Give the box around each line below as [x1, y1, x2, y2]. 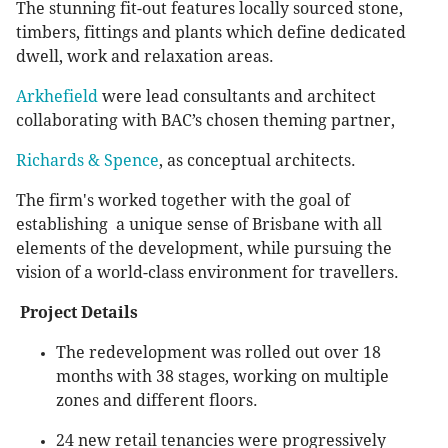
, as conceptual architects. [159, 151, 356, 171]
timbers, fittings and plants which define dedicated [16, 23, 406, 43]
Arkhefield [16, 87, 102, 107]
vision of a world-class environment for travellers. [16, 263, 399, 283]
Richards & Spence [16, 151, 159, 171]
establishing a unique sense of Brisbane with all [16, 215, 382, 235]
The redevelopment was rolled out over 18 [56, 343, 381, 363]
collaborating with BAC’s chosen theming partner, [16, 111, 395, 131]
